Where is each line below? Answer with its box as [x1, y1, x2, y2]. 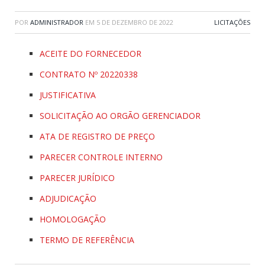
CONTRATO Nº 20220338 [40, 69, 138, 80]
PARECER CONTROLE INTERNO [40, 151, 163, 163]
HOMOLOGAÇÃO [40, 214, 106, 225]
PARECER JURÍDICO [40, 172, 115, 183]
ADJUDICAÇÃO [40, 193, 96, 204]
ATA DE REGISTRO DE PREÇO [40, 131, 155, 142]
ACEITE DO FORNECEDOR [40, 48, 141, 59]
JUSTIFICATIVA [40, 89, 96, 101]
